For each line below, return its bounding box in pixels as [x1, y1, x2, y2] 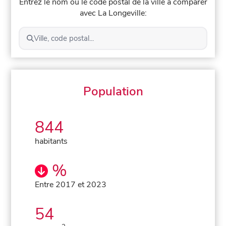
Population [83, 83, 143, 99]
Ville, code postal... [33, 33, 94, 43]
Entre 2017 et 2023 [35, 179, 107, 190]
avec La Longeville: [79, 7, 147, 19]
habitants [35, 135, 68, 147]
